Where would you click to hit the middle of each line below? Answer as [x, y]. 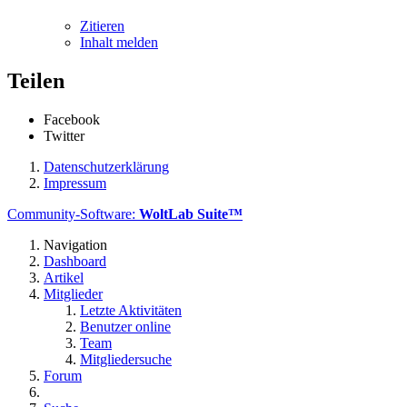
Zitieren [102, 25]
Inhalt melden [119, 42]
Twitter [64, 135]
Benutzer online [125, 326]
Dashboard [75, 261]
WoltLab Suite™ [191, 213]
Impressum [75, 183]
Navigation [75, 244]
